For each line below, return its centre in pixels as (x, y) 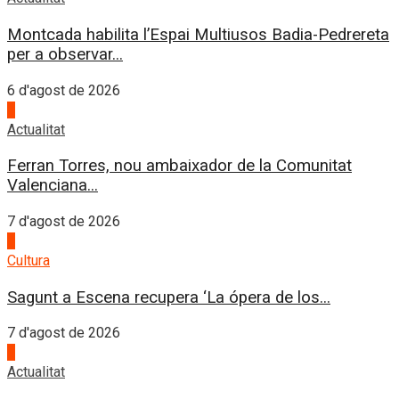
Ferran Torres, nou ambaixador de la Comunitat (179, 166)
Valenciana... (53, 186)
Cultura (28, 260)
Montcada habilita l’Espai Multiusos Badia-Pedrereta (198, 34)
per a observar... (65, 54)
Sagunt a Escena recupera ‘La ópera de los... (169, 297)
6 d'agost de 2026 (64, 90)
